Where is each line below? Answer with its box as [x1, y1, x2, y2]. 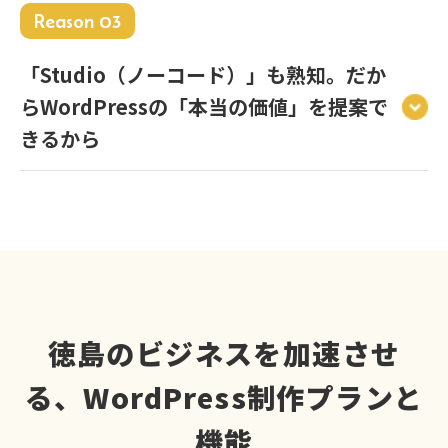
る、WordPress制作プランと [24, 377, 424, 418]
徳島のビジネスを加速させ [47, 333, 401, 374]
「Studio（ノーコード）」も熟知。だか [20, 60, 386, 90]
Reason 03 [34, 10, 121, 33]
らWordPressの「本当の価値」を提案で [20, 92, 388, 122]
